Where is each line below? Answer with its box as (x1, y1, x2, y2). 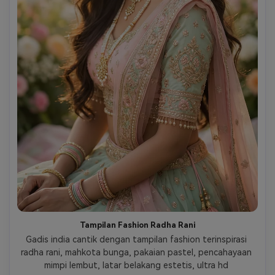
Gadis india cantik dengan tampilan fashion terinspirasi (26, 234, 247, 244)
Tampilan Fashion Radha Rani (80, 220, 195, 230)
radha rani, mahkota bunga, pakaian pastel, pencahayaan (21, 247, 252, 257)
